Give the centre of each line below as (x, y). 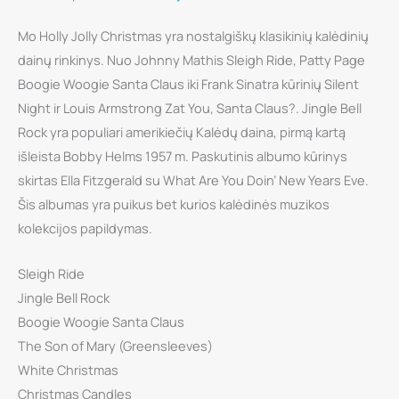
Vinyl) (34, 220)
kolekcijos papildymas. (85, 228)
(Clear (35, 172)
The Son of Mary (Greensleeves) (115, 345)
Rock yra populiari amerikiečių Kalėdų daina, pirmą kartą (182, 132)
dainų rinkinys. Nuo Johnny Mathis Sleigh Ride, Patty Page (191, 60)
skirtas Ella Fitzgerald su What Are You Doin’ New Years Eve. (193, 180)
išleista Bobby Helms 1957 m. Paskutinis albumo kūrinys (183, 156)
